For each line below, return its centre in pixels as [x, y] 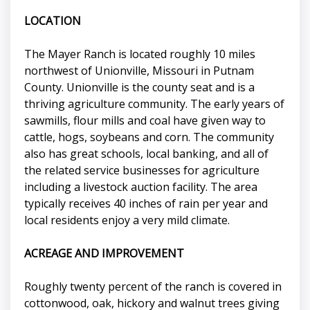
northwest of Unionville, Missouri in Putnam [139, 71]
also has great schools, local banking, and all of [146, 154]
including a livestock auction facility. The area [141, 187]
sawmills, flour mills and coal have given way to [145, 121]
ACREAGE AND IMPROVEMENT [104, 254]
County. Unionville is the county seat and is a [139, 88]
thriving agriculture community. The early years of [154, 104]
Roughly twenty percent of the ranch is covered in [153, 287]
